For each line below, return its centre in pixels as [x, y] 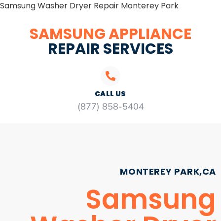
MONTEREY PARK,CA [168, 171]
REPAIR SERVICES [110, 49]
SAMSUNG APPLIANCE [110, 34]
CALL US [110, 94]
